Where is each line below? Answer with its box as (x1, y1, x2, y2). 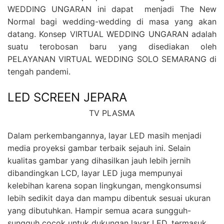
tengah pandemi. (7, 66, 70, 76)
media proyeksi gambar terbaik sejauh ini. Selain (7, 143, 190, 153)
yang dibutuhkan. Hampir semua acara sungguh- (7, 205, 191, 215)
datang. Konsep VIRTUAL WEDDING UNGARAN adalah (7, 29, 216, 39)
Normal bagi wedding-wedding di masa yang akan (7, 16, 216, 26)
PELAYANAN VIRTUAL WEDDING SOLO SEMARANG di (7, 54, 216, 64)
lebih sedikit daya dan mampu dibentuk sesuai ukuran (7, 193, 210, 203)
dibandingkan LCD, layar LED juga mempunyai (7, 168, 182, 178)
